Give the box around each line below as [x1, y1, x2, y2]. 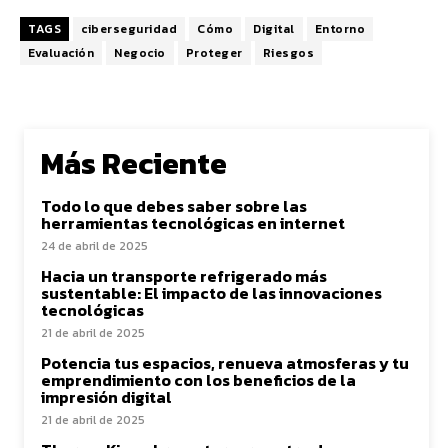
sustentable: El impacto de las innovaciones [41, 281, 382, 305]
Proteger [185, 44, 243, 62]
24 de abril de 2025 [41, 237, 148, 255]
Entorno [314, 20, 365, 38]
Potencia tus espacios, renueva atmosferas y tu [41, 351, 409, 375]
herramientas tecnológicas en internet [41, 211, 345, 235]
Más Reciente [41, 141, 227, 186]
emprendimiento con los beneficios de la [41, 368, 356, 392]
